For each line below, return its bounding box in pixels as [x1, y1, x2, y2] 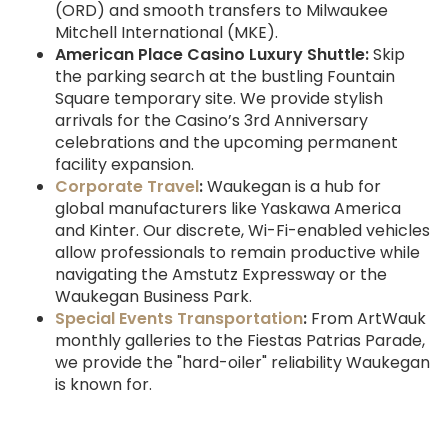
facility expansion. [55, 153, 194, 177]
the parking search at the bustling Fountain [55, 65, 395, 89]
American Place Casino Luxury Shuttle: [55, 43, 369, 67]
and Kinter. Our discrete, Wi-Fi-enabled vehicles [55, 219, 430, 243]
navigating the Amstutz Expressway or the [55, 263, 387, 287]
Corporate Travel [55, 175, 199, 199]
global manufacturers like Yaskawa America [55, 197, 401, 221]
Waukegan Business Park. [55, 285, 252, 309]
